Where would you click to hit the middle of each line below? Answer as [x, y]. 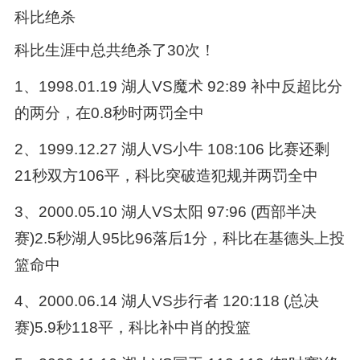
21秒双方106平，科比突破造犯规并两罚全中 [166, 176]
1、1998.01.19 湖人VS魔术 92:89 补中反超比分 [178, 87]
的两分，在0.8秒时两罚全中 [109, 113]
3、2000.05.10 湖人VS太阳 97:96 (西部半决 [165, 212]
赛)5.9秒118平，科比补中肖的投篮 [132, 328]
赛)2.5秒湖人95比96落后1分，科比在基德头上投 [179, 239]
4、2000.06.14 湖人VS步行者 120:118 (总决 [166, 301]
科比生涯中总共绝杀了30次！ [115, 51]
